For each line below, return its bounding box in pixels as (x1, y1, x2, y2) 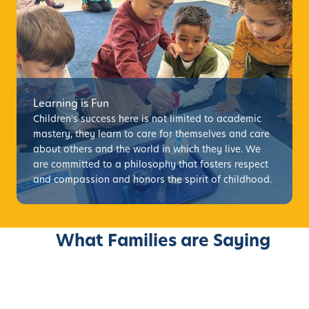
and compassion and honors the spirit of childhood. (33, 172, 272, 186)
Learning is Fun (33, 95, 109, 110)
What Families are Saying (56, 228, 270, 252)
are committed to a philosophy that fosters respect (33, 157, 268, 171)
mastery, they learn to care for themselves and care (33, 127, 270, 141)
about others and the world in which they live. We (33, 142, 261, 156)
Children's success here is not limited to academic (33, 112, 261, 126)
